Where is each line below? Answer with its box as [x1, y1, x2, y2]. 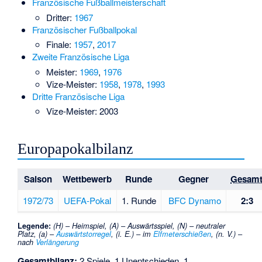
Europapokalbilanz [18, 140, 134, 158]
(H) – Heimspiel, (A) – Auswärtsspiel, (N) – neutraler [53, 220, 226, 232]
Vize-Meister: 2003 [46, 105, 119, 118]
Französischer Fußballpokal [32, 23, 137, 36]
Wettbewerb [63, 173, 112, 186]
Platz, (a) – [18, 229, 57, 240]
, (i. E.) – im [111, 229, 154, 240]
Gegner [178, 173, 209, 186]
